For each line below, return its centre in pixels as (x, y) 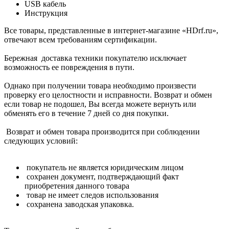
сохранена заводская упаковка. (79, 204)
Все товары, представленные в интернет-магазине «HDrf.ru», (111, 30)
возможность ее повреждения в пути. (70, 67)
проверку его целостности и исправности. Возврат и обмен (108, 95)
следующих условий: (42, 141)
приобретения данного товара (77, 186)
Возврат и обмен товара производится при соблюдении (102, 131)
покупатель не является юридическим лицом (104, 167)
